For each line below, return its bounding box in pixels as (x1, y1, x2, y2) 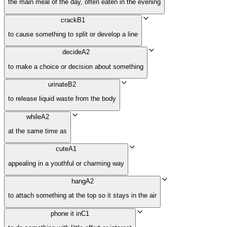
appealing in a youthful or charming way (8, 159, 124, 167)
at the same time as (8, 127, 67, 135)
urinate (48, 81, 68, 89)
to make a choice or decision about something (8, 62, 143, 70)
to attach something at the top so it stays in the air (8, 192, 157, 200)
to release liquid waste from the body (8, 95, 116, 103)
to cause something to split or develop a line (8, 30, 138, 39)
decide (62, 48, 82, 56)
